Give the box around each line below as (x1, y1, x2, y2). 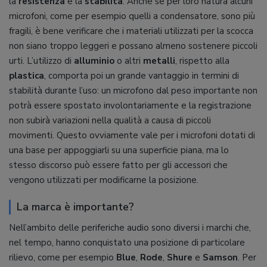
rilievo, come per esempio (9, 252, 116, 264)
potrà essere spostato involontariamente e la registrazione (9, 100, 252, 112)
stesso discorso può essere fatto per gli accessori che (9, 159, 228, 172)
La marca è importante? (17, 200, 134, 215)
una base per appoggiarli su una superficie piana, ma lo (9, 144, 229, 157)
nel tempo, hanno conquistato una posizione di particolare (9, 237, 245, 249)
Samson (203, 252, 238, 264)
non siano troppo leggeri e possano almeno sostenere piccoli (9, 40, 257, 52)
